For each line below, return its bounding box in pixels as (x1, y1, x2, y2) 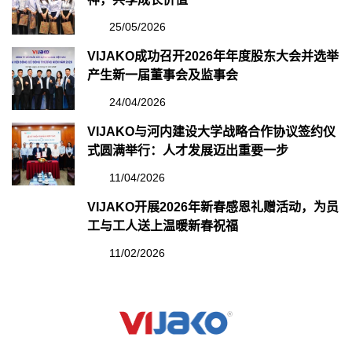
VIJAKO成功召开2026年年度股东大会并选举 (87, 49, 339, 63)
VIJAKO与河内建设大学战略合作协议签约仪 (87, 125, 335, 138)
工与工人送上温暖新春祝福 (87, 219, 238, 233)
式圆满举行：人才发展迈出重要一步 (87, 144, 288, 157)
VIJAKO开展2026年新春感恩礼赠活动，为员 (87, 200, 339, 214)
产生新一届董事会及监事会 (87, 68, 238, 82)
